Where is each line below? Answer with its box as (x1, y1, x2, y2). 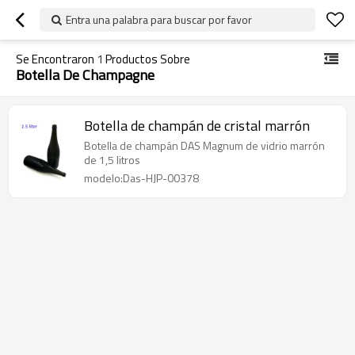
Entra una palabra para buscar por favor (66, 11, 252, 28)
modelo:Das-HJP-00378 (84, 170, 199, 186)
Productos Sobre (103, 50, 190, 68)
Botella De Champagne (16, 64, 155, 86)
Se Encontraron (16, 50, 97, 68)
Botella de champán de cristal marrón (84, 115, 310, 136)
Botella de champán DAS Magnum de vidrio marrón (84, 137, 325, 154)
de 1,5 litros (84, 151, 140, 168)
